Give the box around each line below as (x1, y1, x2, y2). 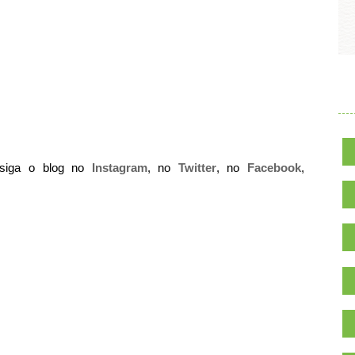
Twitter (177, 161, 216, 174)
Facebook (247, 161, 302, 174)
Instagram (91, 161, 147, 174)
